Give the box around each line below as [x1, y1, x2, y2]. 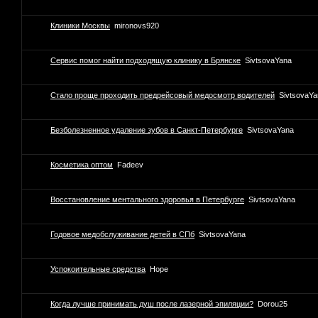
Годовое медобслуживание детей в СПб [50, 230, 194, 239]
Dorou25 [258, 300, 287, 309]
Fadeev [117, 160, 143, 170]
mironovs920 [114, 21, 159, 31]
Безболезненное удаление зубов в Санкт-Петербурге [50, 126, 243, 135]
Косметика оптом [50, 160, 113, 170]
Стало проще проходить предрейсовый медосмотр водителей [50, 91, 275, 100]
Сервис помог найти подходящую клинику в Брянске [50, 56, 241, 65]
